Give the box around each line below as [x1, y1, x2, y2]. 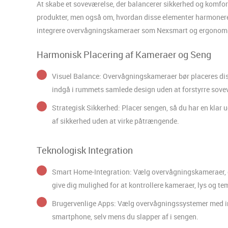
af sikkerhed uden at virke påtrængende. [52, 116, 179, 126]
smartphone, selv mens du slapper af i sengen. [52, 211, 198, 221]
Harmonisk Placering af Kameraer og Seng [37, 48, 211, 61]
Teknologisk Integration [37, 144, 133, 156]
